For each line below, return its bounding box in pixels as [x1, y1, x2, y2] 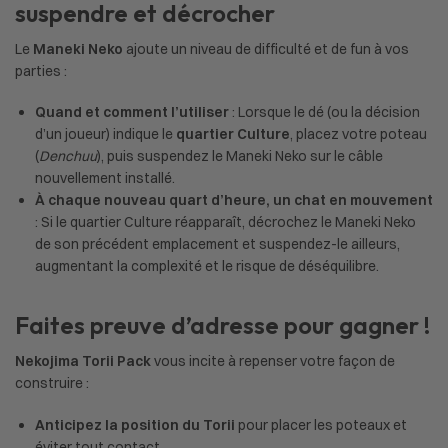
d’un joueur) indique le [35, 125, 176, 144]
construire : [15, 374, 89, 393]
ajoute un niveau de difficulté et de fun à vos [123, 39, 409, 58]
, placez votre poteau [290, 125, 427, 144]
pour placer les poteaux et [235, 415, 407, 434]
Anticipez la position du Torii [35, 415, 235, 434]
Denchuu [39, 147, 97, 166]
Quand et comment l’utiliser [35, 103, 229, 122]
